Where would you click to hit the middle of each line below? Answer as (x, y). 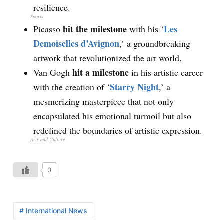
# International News (53, 210)
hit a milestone (100, 73)
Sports (37, 17)
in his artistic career (166, 73)
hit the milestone (95, 29)
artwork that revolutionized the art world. (107, 58)
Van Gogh (53, 73)
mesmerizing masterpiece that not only (103, 102)
